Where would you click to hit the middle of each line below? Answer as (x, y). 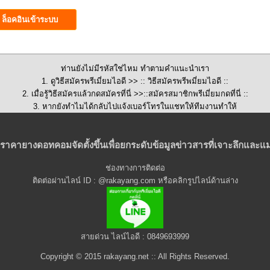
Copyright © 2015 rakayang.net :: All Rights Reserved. (135, 257)
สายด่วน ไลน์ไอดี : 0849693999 (135, 237)
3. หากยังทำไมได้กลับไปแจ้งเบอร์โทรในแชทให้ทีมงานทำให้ (135, 107)
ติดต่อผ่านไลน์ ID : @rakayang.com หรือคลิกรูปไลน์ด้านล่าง (135, 181)
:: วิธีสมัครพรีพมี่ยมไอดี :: (183, 81)
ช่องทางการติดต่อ (135, 168)
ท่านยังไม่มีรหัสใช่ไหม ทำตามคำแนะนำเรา (135, 69)
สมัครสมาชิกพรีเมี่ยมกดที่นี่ (196, 94)
